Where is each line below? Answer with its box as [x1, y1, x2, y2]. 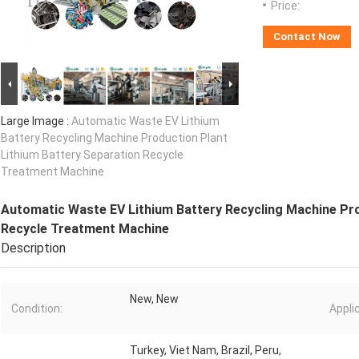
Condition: [11, 302, 63, 316]
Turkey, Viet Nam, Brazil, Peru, [130, 344, 281, 357]
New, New [130, 292, 179, 306]
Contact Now [273, 30, 341, 43]
